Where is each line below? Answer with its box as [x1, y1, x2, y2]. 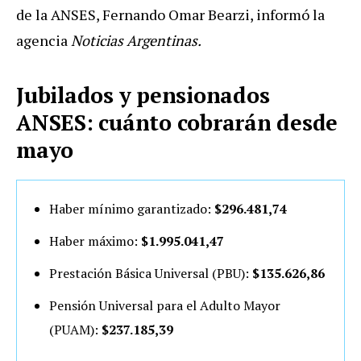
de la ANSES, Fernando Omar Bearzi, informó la [16, 4, 325, 24]
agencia [16, 30, 71, 50]
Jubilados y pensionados [16, 80, 270, 110]
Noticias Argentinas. [71, 30, 201, 50]
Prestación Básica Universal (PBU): [49, 263, 252, 282]
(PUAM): [49, 320, 102, 338]
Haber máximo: [49, 231, 141, 250]
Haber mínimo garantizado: [49, 199, 214, 218]
